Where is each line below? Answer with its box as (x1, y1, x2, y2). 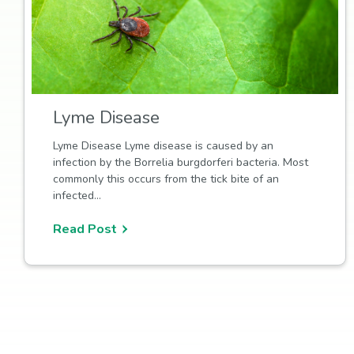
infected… (52, 187, 101, 203)
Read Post (52, 220, 117, 238)
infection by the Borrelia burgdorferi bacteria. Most (52, 154, 308, 170)
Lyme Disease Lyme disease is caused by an (52, 137, 273, 153)
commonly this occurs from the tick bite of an (52, 171, 279, 186)
